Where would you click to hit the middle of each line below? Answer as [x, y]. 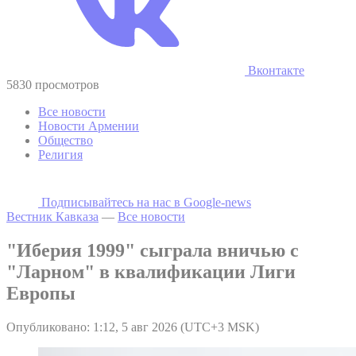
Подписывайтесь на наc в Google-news [146, 202]
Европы [41, 293]
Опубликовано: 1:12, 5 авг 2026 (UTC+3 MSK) [133, 327]
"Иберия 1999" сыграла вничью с [153, 250]
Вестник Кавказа [52, 216]
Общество [66, 140]
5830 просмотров [53, 84]
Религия [60, 154]
